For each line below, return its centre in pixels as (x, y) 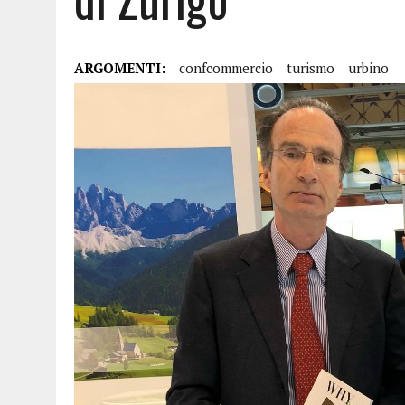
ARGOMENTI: (120, 68)
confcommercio (226, 68)
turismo (311, 68)
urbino (368, 68)
